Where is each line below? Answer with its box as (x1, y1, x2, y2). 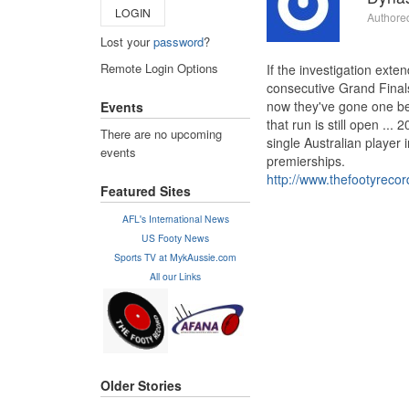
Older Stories (100, 376, 182, 395)
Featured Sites (100, 182, 191, 201)
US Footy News (142, 230, 209, 245)
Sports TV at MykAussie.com (114, 249, 236, 264)
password (153, 32, 204, 50)
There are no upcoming (100, 124, 222, 142)
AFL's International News (121, 211, 229, 225)
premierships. (267, 152, 345, 171)
